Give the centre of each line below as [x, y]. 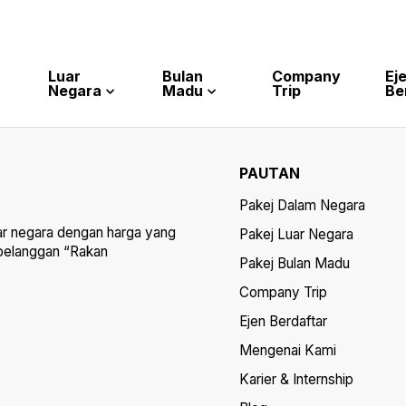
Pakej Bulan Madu [295, 263]
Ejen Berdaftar [283, 321]
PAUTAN [270, 173]
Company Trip [283, 292]
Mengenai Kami [288, 350]
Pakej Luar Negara [296, 234]
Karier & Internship [296, 379]
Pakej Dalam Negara [302, 205]
